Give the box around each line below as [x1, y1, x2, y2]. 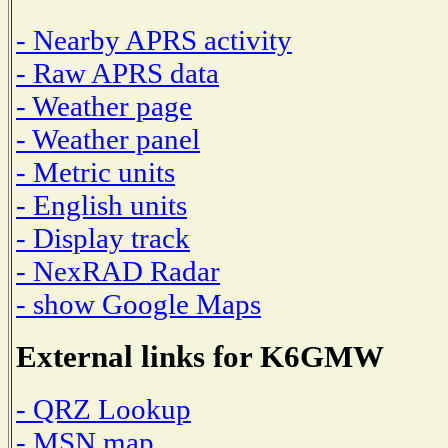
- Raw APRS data [16, 56, 219, 89]
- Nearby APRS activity [16, 23, 292, 56]
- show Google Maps [16, 287, 261, 320]
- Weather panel [16, 122, 200, 155]
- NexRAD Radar [16, 254, 220, 287]
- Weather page [16, 89, 192, 122]
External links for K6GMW [16, 339, 384, 374]
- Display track [16, 221, 190, 254]
